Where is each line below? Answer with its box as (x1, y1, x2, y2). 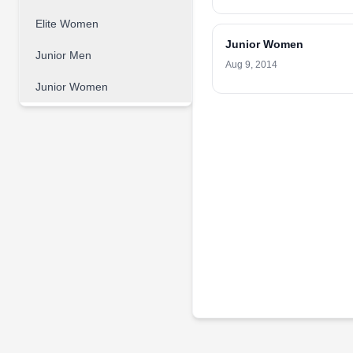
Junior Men (35, 49, 91, 61)
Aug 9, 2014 (225, 59, 277, 70)
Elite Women (35, 17, 98, 30)
